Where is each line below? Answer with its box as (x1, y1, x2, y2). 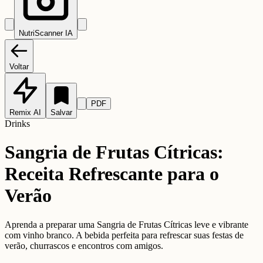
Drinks (5, 118, 30, 129)
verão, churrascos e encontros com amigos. (5, 240, 163, 251)
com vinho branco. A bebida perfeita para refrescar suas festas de (5, 230, 244, 240)
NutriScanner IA (19, 28, 73, 38)
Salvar (50, 107, 72, 117)
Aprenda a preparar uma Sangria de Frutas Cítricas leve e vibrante (5, 219, 248, 230)
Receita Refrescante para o (5, 163, 219, 185)
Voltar (9, 62, 29, 71)
